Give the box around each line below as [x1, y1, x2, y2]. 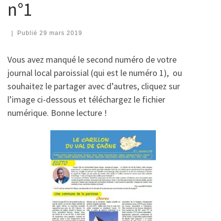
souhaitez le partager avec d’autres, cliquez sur [7, 80, 180, 92]
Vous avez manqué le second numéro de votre [7, 53, 177, 65]
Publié [17, 29, 39, 37]
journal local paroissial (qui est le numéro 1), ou [7, 67, 182, 78]
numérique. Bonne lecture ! [7, 107, 107, 118]
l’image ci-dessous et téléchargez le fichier [7, 93, 165, 105]
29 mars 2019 [39, 29, 82, 37]
